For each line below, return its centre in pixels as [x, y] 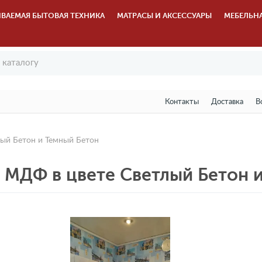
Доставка [227, 102]
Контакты [182, 102]
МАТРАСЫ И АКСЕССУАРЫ [165, 15]
